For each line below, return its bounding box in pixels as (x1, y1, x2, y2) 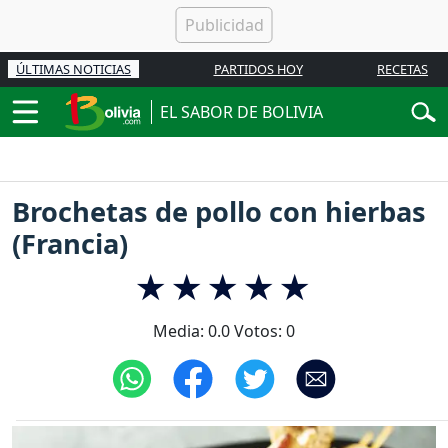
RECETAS (377, 60, 428, 78)
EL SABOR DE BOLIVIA (160, 101, 323, 123)
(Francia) (12, 225, 128, 263)
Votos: (230, 320, 286, 343)
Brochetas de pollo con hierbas (12, 193, 426, 231)
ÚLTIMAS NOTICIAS (16, 60, 131, 78)
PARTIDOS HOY (213, 60, 303, 78)
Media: (153, 320, 208, 343)
